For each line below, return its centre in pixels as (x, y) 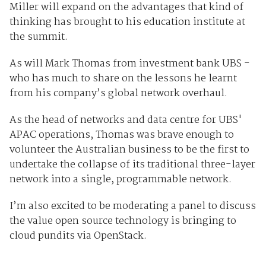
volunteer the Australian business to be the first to (129, 150)
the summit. (38, 37)
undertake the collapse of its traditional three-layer (132, 165)
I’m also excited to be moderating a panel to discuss (132, 207)
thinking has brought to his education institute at (127, 23)
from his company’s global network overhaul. (118, 94)
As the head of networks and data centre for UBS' (126, 121)
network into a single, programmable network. (120, 180)
